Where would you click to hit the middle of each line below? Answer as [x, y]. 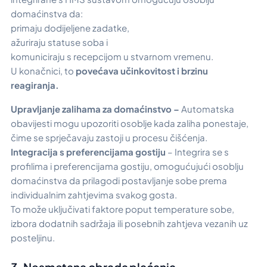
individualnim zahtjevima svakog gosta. [95, 195]
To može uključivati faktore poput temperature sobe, [122, 209]
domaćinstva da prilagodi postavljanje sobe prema [119, 181]
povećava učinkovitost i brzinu [142, 70]
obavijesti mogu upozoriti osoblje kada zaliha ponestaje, [130, 123]
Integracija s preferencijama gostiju [88, 152]
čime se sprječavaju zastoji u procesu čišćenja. [109, 138]
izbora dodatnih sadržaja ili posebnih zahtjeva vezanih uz [129, 223]
